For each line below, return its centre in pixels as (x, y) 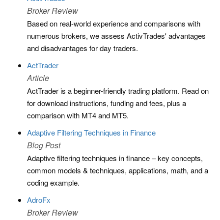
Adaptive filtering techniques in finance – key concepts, (115, 158)
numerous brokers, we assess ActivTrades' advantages (116, 36)
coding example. (53, 182)
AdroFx (39, 200)
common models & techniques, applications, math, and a (118, 170)
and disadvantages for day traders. (82, 48)
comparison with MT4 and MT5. (78, 115)
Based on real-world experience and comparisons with (114, 23)
